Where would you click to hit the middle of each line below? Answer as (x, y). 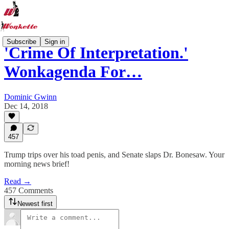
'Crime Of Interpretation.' (96, 53)
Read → (18, 181)
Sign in (55, 41)
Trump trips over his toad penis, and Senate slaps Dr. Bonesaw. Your (114, 155)
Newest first (35, 204)
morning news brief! (37, 164)
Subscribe (21, 41)
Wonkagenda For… (73, 72)
